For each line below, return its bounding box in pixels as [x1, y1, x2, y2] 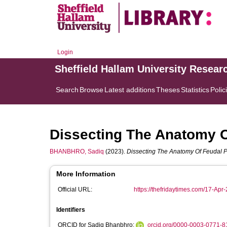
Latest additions [104, 86, 155, 94]
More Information [56, 170, 116, 178]
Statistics [181, 86, 209, 94]
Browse [80, 86, 103, 94]
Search [56, 86, 79, 94]
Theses [156, 86, 180, 94]
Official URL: [58, 186, 92, 193]
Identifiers [56, 206, 85, 213]
